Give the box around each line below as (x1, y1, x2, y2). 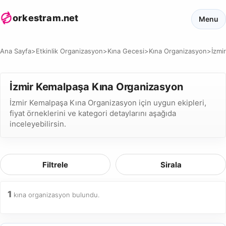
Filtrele (42, 159, 68, 169)
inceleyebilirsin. (10, 119, 66, 129)
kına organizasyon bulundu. (12, 191, 99, 199)
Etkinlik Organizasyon (36, 47, 103, 55)
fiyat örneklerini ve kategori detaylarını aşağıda (10, 108, 176, 118)
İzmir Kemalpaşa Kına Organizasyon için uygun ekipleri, (10, 98, 206, 107)
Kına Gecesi (107, 47, 144, 55)
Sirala (160, 159, 182, 169)
